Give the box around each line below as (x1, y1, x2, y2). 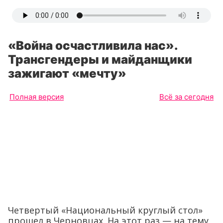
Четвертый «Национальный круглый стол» (8, 204, 203, 216)
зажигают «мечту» (8, 66, 126, 81)
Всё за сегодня (159, 92, 214, 102)
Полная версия (9, 92, 64, 102)
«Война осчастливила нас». (8, 38, 178, 53)
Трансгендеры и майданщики (8, 52, 192, 67)
